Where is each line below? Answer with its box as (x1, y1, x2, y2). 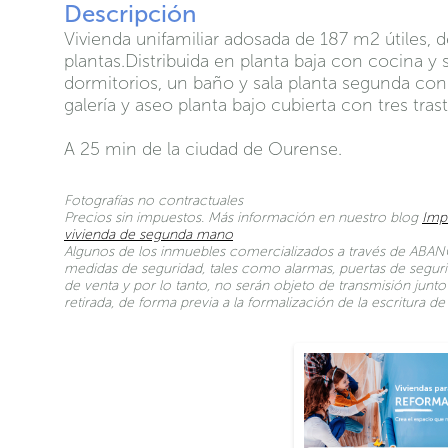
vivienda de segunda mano (64, 226, 233, 243)
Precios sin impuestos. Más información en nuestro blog (64, 209, 422, 226)
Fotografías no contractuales (64, 192, 243, 209)
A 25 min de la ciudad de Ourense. (64, 138, 342, 160)
